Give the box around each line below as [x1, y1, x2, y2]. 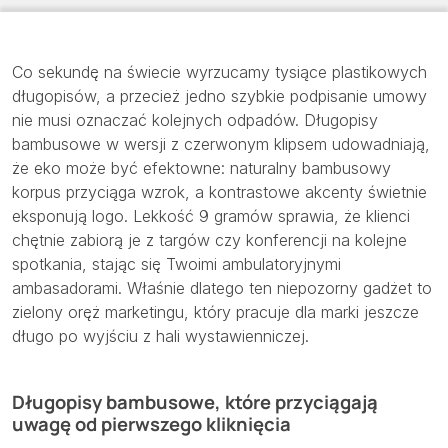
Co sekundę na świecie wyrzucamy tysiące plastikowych [12, 62, 427, 83]
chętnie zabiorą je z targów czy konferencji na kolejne [12, 230, 407, 251]
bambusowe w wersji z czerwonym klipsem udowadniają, [12, 134, 430, 155]
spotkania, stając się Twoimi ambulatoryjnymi [12, 254, 341, 275]
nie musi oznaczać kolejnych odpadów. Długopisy [12, 110, 378, 131]
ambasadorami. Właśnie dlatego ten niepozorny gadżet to [12, 278, 432, 299]
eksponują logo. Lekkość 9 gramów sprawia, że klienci [12, 206, 410, 227]
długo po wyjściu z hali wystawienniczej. [12, 326, 309, 347]
